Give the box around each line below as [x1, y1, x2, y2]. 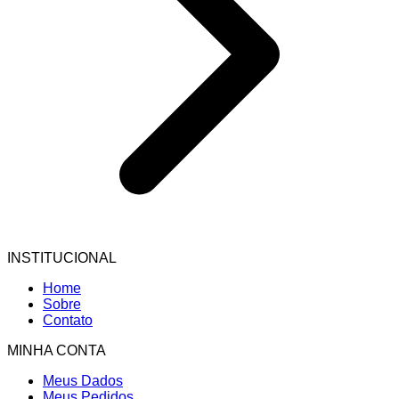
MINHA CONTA [7, 343, 106, 359]
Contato [43, 313, 93, 329]
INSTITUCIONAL [7, 250, 117, 266]
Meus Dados [43, 373, 123, 389]
